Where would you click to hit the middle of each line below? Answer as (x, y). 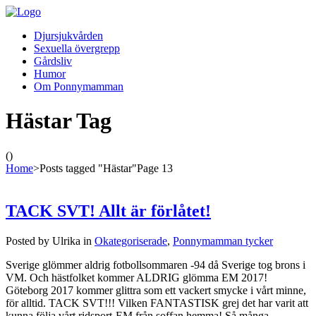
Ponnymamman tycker (223, 241)
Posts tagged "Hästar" (88, 168)
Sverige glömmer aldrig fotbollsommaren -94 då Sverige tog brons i (156, 265)
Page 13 (155, 168)
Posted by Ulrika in (50, 241)
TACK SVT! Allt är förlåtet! (108, 211)
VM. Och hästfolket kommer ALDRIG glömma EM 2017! (136, 277)
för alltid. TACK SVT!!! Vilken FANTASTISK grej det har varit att (157, 303)
